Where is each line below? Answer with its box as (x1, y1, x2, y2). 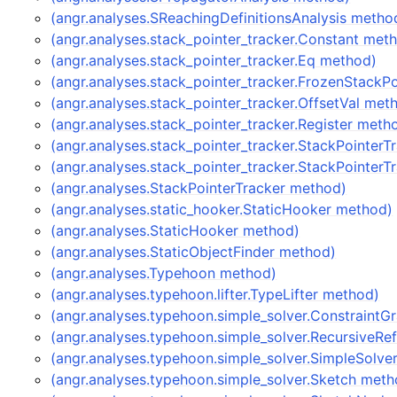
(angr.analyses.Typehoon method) (51, 264, 277, 282)
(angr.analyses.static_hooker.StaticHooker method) (51, 200, 393, 218)
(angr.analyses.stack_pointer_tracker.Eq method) (51, 51, 378, 69)
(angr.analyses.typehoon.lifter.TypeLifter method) (51, 285, 380, 303)
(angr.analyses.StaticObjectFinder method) (51, 243, 337, 261)
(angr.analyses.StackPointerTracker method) (51, 179, 347, 197)
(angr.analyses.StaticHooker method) (51, 222, 300, 239)
